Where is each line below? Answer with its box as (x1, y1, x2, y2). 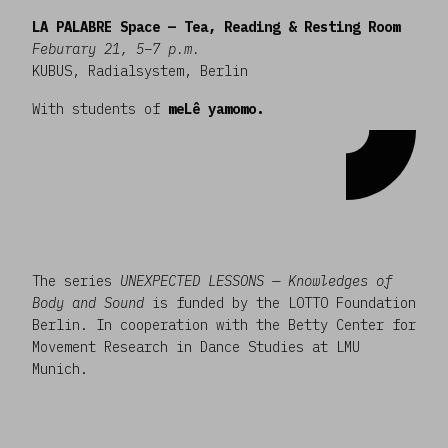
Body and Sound (32, 293, 144, 312)
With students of (32, 99, 168, 118)
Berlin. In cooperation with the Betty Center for (32, 315, 416, 334)
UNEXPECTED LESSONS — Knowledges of (120, 271, 392, 290)
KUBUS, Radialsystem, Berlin (32, 61, 248, 80)
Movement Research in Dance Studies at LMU (32, 337, 360, 356)
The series (32, 271, 120, 290)
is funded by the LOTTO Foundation (144, 293, 416, 312)
